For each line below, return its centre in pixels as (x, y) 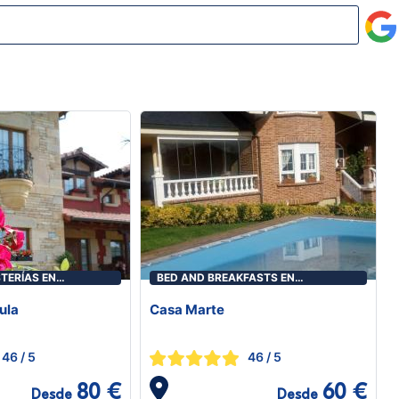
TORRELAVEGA (196, 292)
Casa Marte (187, 309)
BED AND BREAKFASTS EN (226, 277)
